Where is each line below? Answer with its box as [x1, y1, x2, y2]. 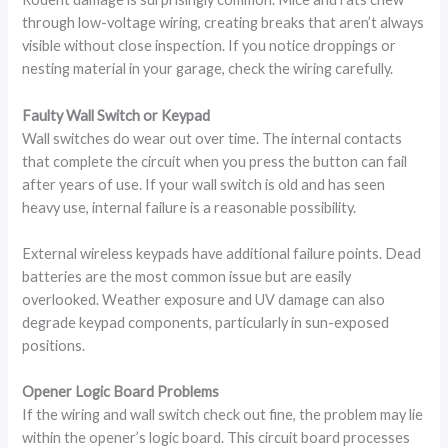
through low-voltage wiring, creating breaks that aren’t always [22, 14, 425, 32]
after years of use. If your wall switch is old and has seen [22, 175, 386, 193]
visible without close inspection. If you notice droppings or [22, 37, 397, 55]
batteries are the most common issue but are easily [22, 267, 352, 285]
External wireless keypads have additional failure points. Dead [22, 244, 422, 262]
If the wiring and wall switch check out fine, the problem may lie [22, 406, 424, 424]
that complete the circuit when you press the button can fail [22, 152, 408, 170]
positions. [22, 336, 86, 354]
